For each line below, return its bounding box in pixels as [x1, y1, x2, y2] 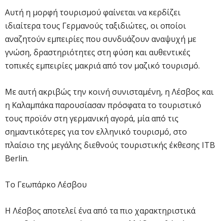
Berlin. [5, 152, 29, 164]
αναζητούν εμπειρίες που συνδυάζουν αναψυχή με [5, 33, 196, 44]
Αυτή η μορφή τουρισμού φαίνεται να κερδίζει [5, 6, 181, 18]
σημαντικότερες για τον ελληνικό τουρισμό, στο [5, 126, 187, 137]
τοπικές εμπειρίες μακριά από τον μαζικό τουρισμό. [5, 60, 200, 71]
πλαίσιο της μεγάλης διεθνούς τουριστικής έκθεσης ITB [5, 139, 215, 150]
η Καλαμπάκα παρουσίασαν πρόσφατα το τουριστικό [5, 99, 201, 110]
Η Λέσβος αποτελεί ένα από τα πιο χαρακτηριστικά [5, 205, 195, 216]
